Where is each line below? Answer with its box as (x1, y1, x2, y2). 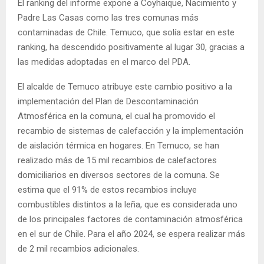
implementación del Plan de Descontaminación (18, 96, 199, 107)
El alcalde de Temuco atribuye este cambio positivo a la (18, 81, 232, 93)
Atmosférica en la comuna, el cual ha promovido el (18, 111, 215, 122)
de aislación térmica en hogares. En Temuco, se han (18, 140, 219, 151)
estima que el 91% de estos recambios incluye (18, 184, 197, 196)
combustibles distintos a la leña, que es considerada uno (18, 199, 237, 210)
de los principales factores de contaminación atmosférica (18, 214, 243, 225)
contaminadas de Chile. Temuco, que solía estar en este (18, 27, 235, 38)
